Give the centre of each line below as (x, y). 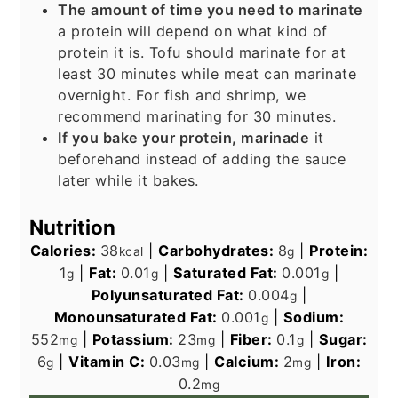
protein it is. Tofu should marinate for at (202, 53)
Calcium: (249, 362)
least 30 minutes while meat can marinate (207, 74)
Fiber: (253, 340)
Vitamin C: (109, 362)
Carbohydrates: (218, 251)
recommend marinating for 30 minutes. (197, 117)
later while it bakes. (128, 181)
